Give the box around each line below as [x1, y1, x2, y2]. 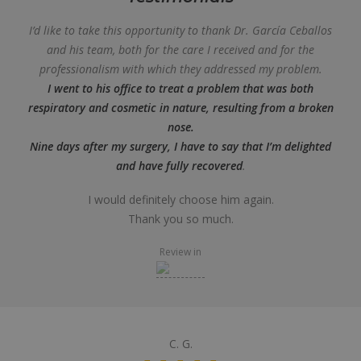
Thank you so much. [127, 211, 234, 226]
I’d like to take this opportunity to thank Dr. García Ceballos [29, 23, 332, 38]
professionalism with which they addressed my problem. [39, 61, 322, 77]
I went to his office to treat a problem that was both [48, 81, 313, 96]
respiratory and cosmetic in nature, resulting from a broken [27, 100, 334, 115]
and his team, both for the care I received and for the [47, 42, 314, 57]
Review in [160, 245, 201, 259]
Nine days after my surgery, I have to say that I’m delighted [30, 139, 331, 154]
